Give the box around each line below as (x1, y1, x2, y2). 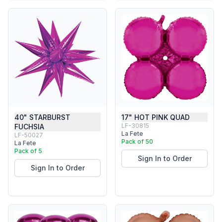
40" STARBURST (14, 113, 70, 121)
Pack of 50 (121, 138, 153, 145)
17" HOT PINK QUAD (121, 113, 190, 121)
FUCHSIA (14, 122, 44, 131)
